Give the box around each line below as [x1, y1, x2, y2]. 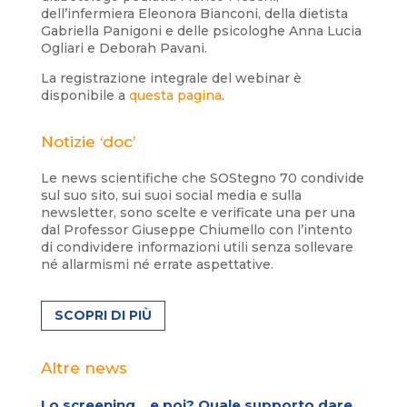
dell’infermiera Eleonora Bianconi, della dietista [40, 5, 348, 22]
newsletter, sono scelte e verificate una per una [40, 203, 355, 221]
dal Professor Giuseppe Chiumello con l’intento [40, 221, 352, 238]
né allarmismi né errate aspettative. [40, 255, 273, 273]
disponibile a [40, 86, 129, 104]
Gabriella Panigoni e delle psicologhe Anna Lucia [40, 22, 362, 39]
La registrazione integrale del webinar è [40, 69, 302, 86]
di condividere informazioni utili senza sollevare [40, 238, 353, 255]
